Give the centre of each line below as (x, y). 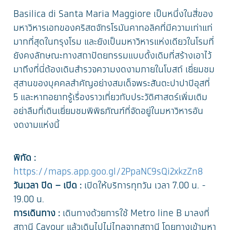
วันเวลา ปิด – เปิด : (49, 186)
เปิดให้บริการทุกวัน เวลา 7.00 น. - (145, 186)
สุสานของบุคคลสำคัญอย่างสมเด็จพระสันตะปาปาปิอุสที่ (112, 84)
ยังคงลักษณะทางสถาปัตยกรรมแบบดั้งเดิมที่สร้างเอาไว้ (113, 56)
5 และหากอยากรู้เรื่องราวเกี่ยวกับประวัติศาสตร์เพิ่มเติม (111, 98)
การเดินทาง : (38, 214)
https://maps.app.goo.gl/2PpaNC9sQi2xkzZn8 (108, 172)
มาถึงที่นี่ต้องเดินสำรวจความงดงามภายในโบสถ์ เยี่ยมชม (114, 70)
